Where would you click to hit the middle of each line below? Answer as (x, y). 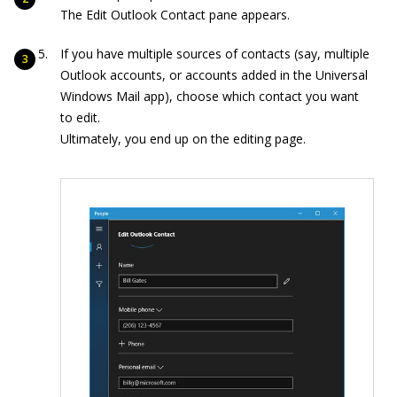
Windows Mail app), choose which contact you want (210, 96)
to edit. (80, 117)
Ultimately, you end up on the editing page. (183, 138)
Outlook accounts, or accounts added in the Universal (214, 74)
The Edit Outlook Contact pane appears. (175, 14)
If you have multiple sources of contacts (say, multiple (215, 53)
